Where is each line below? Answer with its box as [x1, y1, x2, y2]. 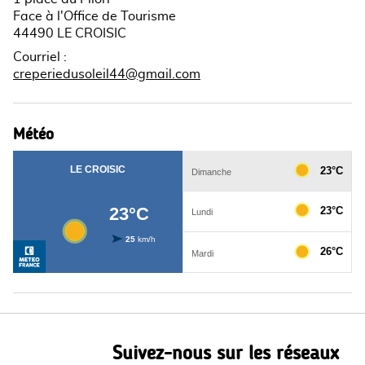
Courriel [13, 51, 60, 64]
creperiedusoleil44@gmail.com [13, 68, 200, 81]
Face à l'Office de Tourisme [13, 10, 176, 23]
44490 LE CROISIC [13, 27, 126, 40]
